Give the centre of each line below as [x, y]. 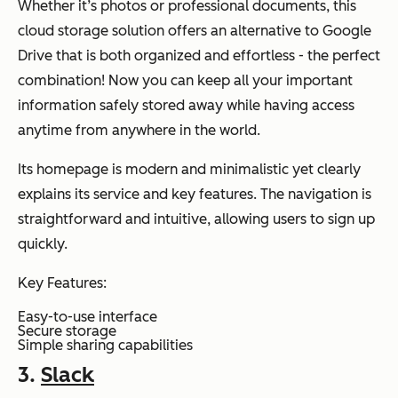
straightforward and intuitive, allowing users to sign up [196, 219]
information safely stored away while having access [186, 105]
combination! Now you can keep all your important [185, 80]
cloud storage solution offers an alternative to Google [195, 30]
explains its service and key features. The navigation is [195, 194]
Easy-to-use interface [88, 316]
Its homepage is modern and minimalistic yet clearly [189, 169]
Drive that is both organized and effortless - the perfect [199, 55]
